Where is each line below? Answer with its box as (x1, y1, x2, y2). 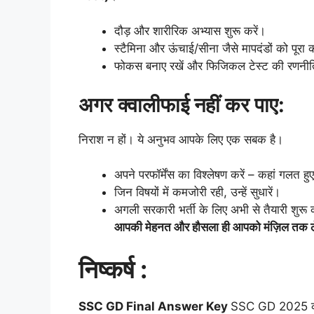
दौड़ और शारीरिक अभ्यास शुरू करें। (114, 24, 266, 39)
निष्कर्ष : (78, 254, 153, 284)
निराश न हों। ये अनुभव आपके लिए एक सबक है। (78, 132, 283, 146)
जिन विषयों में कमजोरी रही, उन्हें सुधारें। (114, 185, 280, 200)
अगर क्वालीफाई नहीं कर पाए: (78, 92, 285, 117)
